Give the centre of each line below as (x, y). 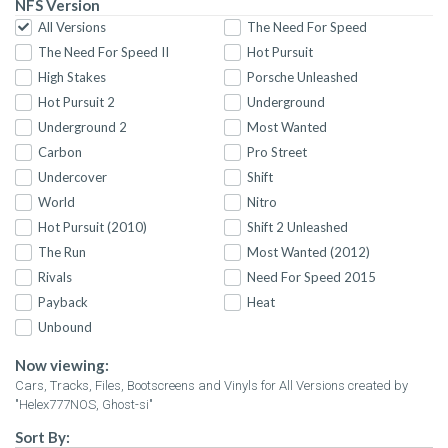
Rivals (55, 277)
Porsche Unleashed (302, 77)
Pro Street (277, 152)
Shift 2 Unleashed (297, 227)
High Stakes (72, 77)
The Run (62, 252)
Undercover (72, 177)
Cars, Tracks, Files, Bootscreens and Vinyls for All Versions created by (211, 385)
